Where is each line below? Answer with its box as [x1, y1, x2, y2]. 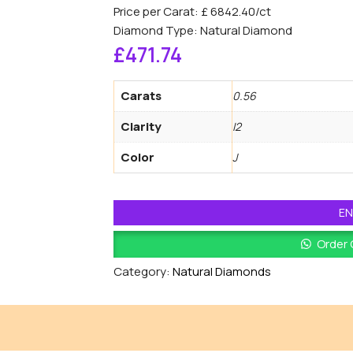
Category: [113, 263, 173, 281]
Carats [121, 87, 162, 105]
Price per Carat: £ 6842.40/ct [113, 3, 271, 20]
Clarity [121, 118, 162, 136]
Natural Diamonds [173, 263, 271, 281]
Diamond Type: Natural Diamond [113, 22, 292, 39]
